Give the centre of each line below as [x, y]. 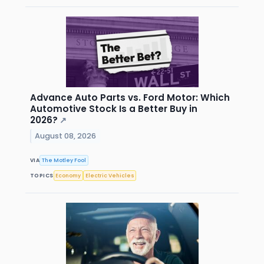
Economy [68, 175]
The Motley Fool [64, 160]
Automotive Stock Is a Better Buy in [114, 109]
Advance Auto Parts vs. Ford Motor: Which [130, 98]
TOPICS [42, 175]
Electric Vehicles [110, 175]
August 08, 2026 [66, 136]
